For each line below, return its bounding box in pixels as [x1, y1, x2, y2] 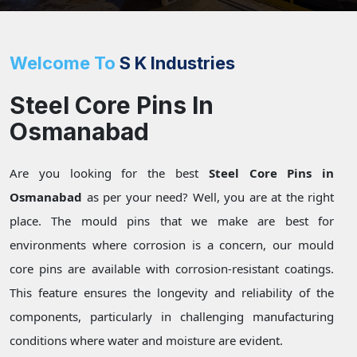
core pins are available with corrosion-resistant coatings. [10, 261, 335, 277]
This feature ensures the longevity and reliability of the [10, 284, 335, 301]
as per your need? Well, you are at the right [82, 189, 335, 206]
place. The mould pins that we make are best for [10, 213, 335, 229]
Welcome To [10, 53, 116, 74]
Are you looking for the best [10, 165, 209, 182]
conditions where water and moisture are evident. [10, 332, 283, 349]
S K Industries [116, 53, 235, 74]
